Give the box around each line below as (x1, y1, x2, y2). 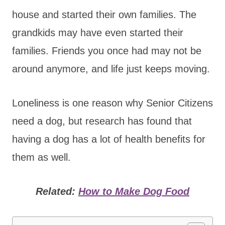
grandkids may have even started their (12, 27, 183, 38)
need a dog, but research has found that (12, 115, 192, 127)
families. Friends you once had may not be (12, 45, 201, 56)
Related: (36, 185, 78, 197)
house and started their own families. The (12, 9, 196, 20)
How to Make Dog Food (78, 185, 189, 197)
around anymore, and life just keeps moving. (12, 63, 210, 74)
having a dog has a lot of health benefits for (12, 133, 205, 145)
